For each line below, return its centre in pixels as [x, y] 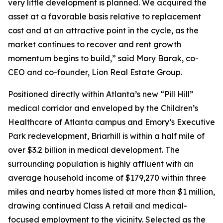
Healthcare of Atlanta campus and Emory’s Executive [111, 122]
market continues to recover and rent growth [95, 44]
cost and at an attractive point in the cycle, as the [103, 30]
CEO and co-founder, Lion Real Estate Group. [95, 72]
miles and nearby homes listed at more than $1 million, [111, 192]
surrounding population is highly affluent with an [101, 164]
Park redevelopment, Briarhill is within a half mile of [106, 136]
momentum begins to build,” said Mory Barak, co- [103, 58]
